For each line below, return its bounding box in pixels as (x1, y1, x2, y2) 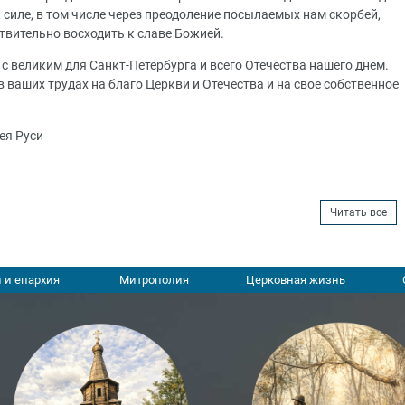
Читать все (330, 206, 388, 220)
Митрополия (118, 273, 189, 287)
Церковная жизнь (245, 273, 345, 287)
